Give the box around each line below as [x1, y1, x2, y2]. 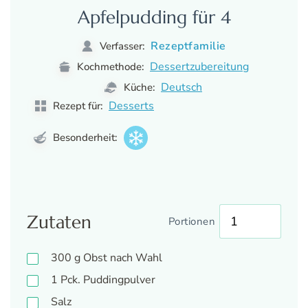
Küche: [121, 80, 157, 95]
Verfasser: [97, 39, 148, 54]
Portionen [168, 214, 215, 228]
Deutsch [161, 80, 202, 96]
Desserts [109, 98, 154, 114]
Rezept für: [50, 99, 102, 113]
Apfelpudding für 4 [77, 5, 231, 29]
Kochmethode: [74, 60, 146, 74]
